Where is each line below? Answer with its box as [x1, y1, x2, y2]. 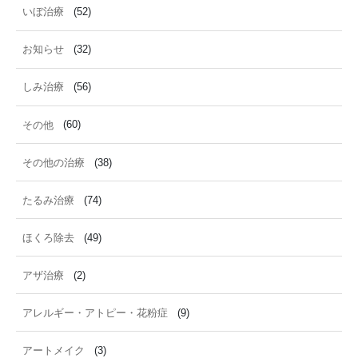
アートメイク [22, 344, 85, 356]
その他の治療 [22, 156, 85, 169]
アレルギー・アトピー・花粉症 [22, 306, 168, 319]
